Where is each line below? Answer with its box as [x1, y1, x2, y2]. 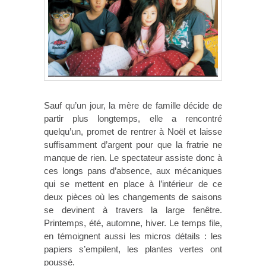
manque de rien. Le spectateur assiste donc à [44, 152, 222, 163]
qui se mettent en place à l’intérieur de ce [44, 178, 222, 189]
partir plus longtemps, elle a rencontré [44, 113, 222, 123]
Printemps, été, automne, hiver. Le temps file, [44, 217, 222, 228]
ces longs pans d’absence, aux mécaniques [44, 165, 222, 176]
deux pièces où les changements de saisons [44, 191, 222, 202]
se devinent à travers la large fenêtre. [44, 204, 222, 215]
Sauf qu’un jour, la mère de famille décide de [44, 100, 222, 110]
